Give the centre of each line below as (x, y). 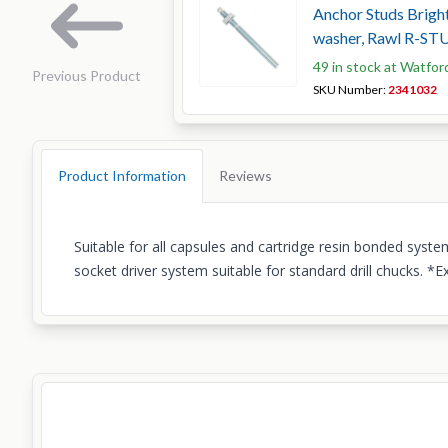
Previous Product (86, 75)
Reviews (245, 175)
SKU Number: (350, 89)
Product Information (122, 175)
